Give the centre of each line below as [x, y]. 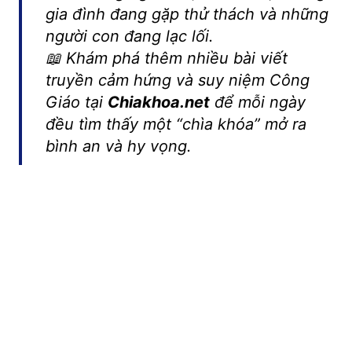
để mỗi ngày [257, 103]
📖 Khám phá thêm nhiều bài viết [166, 59]
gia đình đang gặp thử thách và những [187, 15]
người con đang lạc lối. [129, 37]
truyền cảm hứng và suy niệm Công [177, 81]
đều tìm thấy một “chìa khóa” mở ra [176, 125]
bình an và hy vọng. [118, 147]
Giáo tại [76, 103]
